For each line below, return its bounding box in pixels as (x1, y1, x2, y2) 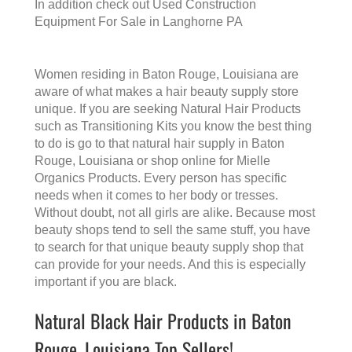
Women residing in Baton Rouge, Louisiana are (35, 68, 299, 82)
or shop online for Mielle (134, 154, 270, 168)
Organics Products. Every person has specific (35, 171, 287, 185)
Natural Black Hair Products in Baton (35, 306, 291, 335)
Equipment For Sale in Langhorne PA (35, 15, 243, 29)
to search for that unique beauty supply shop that (35, 240, 303, 255)
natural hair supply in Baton (132, 137, 284, 151)
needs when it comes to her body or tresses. (35, 189, 278, 203)
